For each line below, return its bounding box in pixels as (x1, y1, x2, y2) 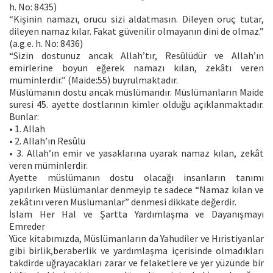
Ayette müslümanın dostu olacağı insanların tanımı (9, 171, 264, 183)
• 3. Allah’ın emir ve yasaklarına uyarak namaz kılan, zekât (9, 146, 264, 159)
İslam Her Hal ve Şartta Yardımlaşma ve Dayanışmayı (9, 207, 264, 220)
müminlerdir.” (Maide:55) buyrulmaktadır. (9, 73, 178, 86)
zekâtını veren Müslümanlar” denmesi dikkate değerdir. (9, 195, 236, 208)
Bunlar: (9, 110, 39, 122)
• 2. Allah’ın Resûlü (9, 134, 85, 147)
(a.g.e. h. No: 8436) (9, 37, 83, 49)
